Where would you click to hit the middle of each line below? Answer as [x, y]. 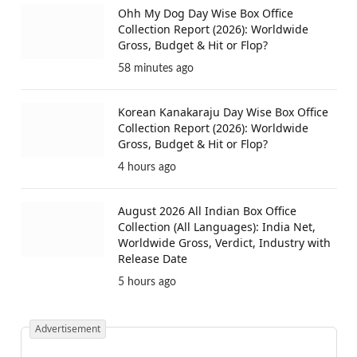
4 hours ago [147, 259]
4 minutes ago [153, 61]
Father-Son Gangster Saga [188, 37]
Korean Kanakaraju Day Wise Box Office [223, 203]
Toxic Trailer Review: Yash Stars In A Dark [227, 22]
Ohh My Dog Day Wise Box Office [206, 104]
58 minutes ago [156, 160]
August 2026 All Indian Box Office [207, 302]
